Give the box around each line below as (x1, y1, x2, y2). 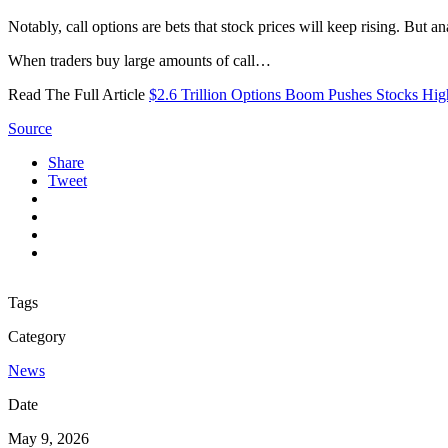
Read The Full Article (8, 85, 149, 103)
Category (8, 327, 66, 345)
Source (8, 119, 52, 137)
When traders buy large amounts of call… (8, 51, 271, 69)
